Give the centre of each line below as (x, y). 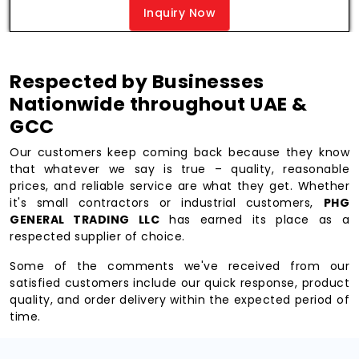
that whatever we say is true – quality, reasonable (179, 169)
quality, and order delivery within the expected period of (179, 300)
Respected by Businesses (137, 81)
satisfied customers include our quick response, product (179, 283)
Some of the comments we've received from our (179, 266)
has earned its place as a (254, 220)
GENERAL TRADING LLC (85, 220)
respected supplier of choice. (97, 236)
